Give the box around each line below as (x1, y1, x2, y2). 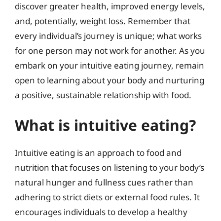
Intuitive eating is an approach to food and (15, 147, 182, 158)
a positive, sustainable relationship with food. (15, 89, 191, 101)
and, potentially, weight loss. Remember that (15, 15, 190, 27)
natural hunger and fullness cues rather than (15, 177, 193, 188)
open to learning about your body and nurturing (15, 74, 204, 86)
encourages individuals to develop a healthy (15, 206, 187, 218)
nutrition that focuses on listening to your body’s (15, 162, 204, 173)
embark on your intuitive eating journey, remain (15, 59, 204, 71)
